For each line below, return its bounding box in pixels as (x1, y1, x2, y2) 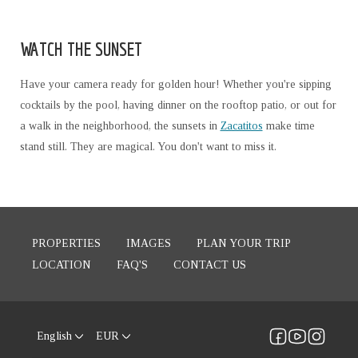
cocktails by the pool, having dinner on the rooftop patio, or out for (19, 99, 336, 112)
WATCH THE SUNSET (19, 38, 142, 61)
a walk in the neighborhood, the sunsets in (19, 120, 221, 133)
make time (262, 120, 315, 133)
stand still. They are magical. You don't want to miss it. (19, 141, 276, 153)
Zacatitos (220, 120, 263, 133)
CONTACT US (173, 259, 246, 272)
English (37, 330, 72, 343)
